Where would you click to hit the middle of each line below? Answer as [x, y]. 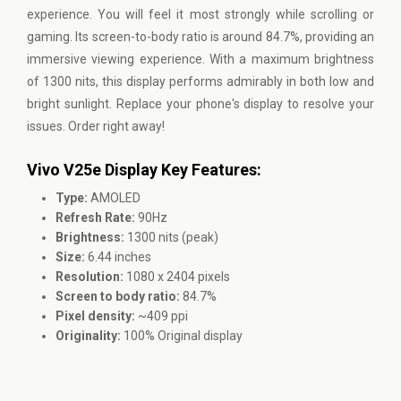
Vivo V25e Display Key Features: [144, 170]
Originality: [88, 336]
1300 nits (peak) [171, 237]
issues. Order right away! [96, 126]
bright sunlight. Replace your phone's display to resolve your [200, 104]
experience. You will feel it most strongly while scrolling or [200, 14]
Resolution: [90, 277]
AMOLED [114, 198]
